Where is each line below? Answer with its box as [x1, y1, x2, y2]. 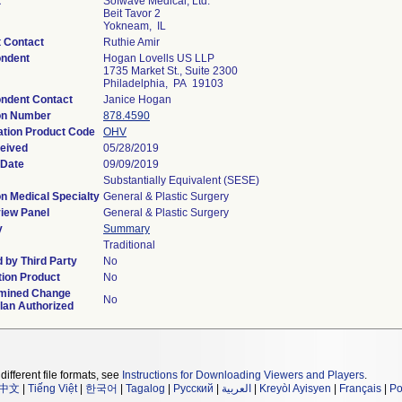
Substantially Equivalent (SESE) [103, 174, 259, 187]
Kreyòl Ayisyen [259, 382, 331, 395]
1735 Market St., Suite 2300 [103, 65, 238, 77]
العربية [222, 382, 251, 395]
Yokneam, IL [103, 20, 166, 32]
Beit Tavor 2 [103, 7, 161, 20]
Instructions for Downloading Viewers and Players [122, 369, 364, 381]
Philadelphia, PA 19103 [103, 77, 223, 90]
